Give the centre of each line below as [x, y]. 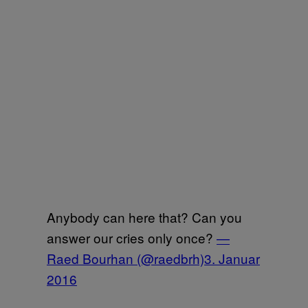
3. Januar [232, 258]
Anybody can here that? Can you [144, 217]
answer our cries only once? [132, 237]
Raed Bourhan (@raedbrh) [125, 258]
